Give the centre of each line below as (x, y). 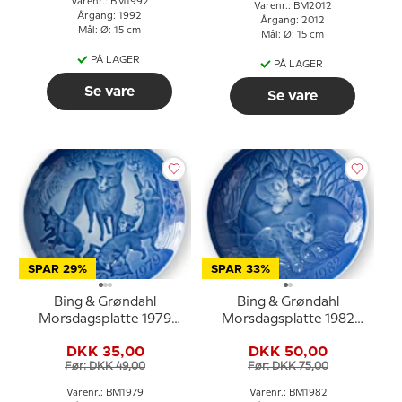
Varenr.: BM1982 (288, 393)
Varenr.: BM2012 (293, 6)
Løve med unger (288, 336)
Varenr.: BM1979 (105, 393)
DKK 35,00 (105, 351)
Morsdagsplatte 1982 (288, 319)
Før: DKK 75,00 (288, 366)
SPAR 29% (57, 270)
